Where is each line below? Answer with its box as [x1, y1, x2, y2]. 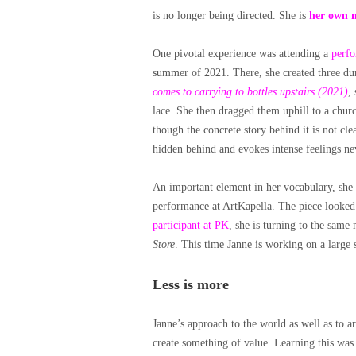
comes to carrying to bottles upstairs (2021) [153, 86, 348, 98]
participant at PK [153, 219, 229, 231]
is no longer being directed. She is [153, 10, 309, 21]
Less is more [153, 277, 229, 292]
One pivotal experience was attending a [153, 48, 331, 60]
